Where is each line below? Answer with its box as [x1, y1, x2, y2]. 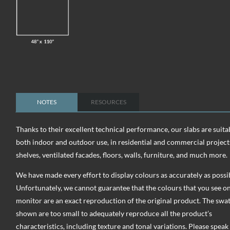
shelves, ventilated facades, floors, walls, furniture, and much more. [16, 150, 227, 159]
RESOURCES [90, 98, 126, 106]
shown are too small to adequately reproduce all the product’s [16, 208, 212, 218]
